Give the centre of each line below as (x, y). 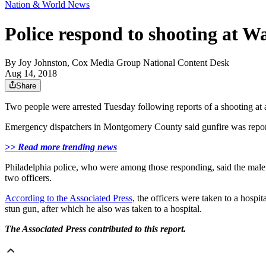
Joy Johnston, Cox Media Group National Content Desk (124, 63)
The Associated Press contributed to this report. (95, 229)
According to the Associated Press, (70, 198)
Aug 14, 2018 (31, 74)
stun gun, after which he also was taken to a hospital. (103, 209)
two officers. (28, 178)
